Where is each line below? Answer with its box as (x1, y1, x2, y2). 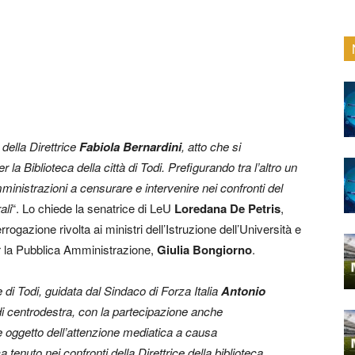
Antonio (221, 282, 265, 300)
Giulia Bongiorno (157, 241, 252, 258)
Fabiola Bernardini (79, 138, 181, 155)
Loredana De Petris (174, 200, 281, 217)
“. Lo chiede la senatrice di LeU (12, 200, 174, 216)
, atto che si (181, 138, 241, 155)
